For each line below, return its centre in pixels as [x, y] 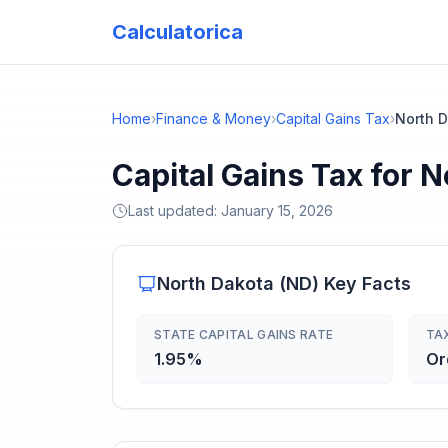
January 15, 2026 [277, 210]
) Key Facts [361, 283]
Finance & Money [213, 118]
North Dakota [215, 283]
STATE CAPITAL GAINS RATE [244, 334]
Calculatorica [177, 32]
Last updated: [174, 210]
